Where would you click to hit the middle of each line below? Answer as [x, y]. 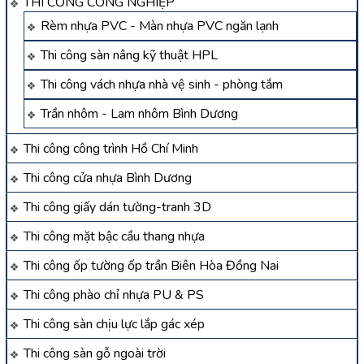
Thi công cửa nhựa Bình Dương [108, 178]
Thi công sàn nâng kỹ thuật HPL [129, 56]
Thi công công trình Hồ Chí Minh [111, 149]
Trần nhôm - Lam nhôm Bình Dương [139, 114]
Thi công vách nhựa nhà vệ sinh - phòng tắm [162, 85]
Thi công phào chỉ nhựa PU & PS [114, 295]
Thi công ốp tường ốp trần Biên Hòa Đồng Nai [151, 266]
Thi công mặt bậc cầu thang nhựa [114, 237]
